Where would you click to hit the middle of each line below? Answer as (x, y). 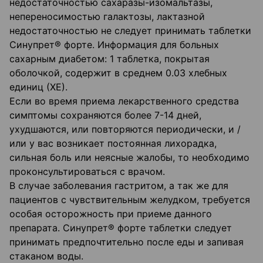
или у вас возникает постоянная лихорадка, (113, 144)
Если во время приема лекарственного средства (124, 101)
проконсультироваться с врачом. (87, 172)
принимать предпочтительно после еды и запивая (127, 242)
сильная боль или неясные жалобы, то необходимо (129, 158)
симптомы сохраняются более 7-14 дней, (105, 115)
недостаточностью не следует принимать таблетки (130, 31)
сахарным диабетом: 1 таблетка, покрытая (109, 59)
